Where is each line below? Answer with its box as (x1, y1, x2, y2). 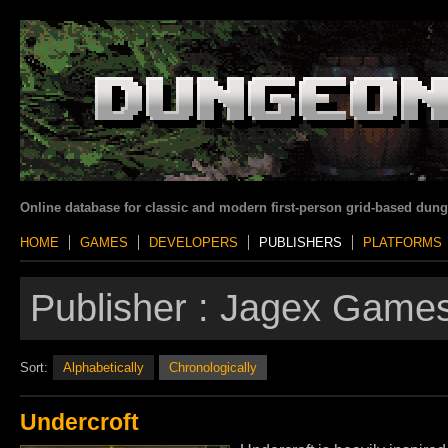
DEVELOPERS (149, 235, 238, 250)
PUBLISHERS (259, 235, 342, 250)
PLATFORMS (363, 235, 442, 250)
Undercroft (20, 409, 139, 435)
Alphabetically (63, 360, 144, 375)
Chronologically (169, 360, 257, 375)
